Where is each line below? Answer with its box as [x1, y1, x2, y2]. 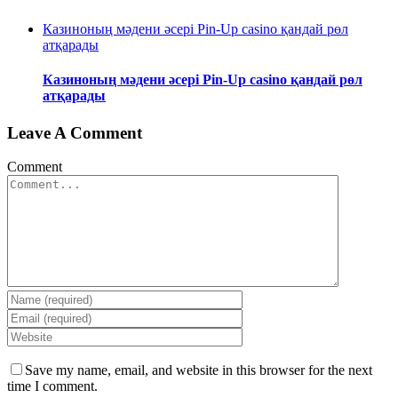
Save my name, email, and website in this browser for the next [25, 362, 372, 378]
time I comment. [7, 378, 98, 394]
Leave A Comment [7, 123, 142, 142]
